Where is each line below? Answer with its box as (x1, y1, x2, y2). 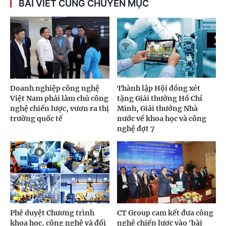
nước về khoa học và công (117, 114, 206, 124)
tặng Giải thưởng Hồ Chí (117, 94, 202, 103)
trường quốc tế (10, 114, 63, 124)
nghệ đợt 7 (117, 124, 154, 134)
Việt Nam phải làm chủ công (10, 94, 108, 103)
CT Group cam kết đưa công (117, 208, 213, 217)
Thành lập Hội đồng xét (117, 84, 200, 93)
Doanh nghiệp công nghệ (10, 84, 99, 93)
